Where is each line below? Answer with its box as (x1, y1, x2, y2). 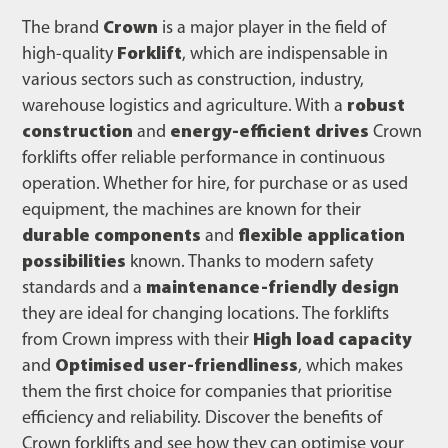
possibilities (22, 253, 126, 272)
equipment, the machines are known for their (22, 201, 361, 220)
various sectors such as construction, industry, (22, 71, 364, 90)
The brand (22, 19, 103, 38)
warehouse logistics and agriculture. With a (22, 97, 347, 116)
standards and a (22, 279, 146, 298)
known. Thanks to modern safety (126, 253, 373, 272)
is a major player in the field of (158, 19, 386, 38)
